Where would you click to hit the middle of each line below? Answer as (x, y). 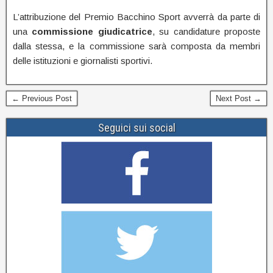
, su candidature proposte (206, 32)
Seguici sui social (136, 128)
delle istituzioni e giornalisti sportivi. (84, 61)
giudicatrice (125, 32)
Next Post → (239, 99)
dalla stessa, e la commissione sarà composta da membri (136, 46)
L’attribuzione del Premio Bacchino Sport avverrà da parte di (136, 17)
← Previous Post (42, 99)
